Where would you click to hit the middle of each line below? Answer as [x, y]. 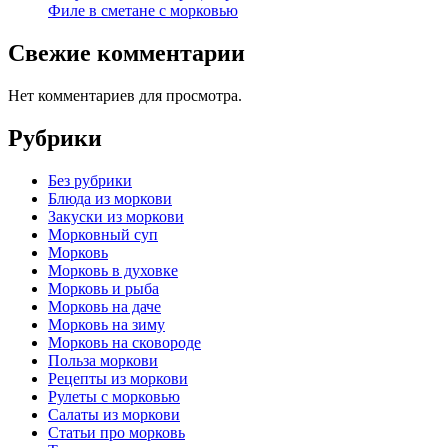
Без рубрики [90, 180]
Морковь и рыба [103, 288]
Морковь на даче [104, 306]
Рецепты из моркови [118, 378]
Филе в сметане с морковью [143, 11]
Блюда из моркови [110, 198]
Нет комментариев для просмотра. [125, 95]
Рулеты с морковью [114, 396]
